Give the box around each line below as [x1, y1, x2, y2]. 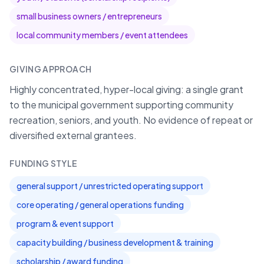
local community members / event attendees [16, 29, 188, 40]
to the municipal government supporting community [9, 98, 233, 111]
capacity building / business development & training [16, 237, 213, 247]
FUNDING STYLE [9, 158, 78, 169]
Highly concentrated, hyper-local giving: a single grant [9, 83, 243, 95]
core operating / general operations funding [16, 199, 184, 210]
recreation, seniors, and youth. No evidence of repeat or [9, 114, 253, 126]
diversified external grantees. [9, 129, 137, 141]
